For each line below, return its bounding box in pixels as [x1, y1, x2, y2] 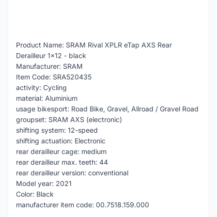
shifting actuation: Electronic [16, 137, 106, 145]
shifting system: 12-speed [16, 126, 98, 134]
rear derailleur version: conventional [16, 169, 128, 177]
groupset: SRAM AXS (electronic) [16, 115, 122, 124]
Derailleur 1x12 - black [16, 51, 86, 60]
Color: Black [16, 190, 54, 198]
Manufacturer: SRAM [16, 62, 83, 70]
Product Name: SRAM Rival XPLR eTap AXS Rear [16, 41, 172, 49]
